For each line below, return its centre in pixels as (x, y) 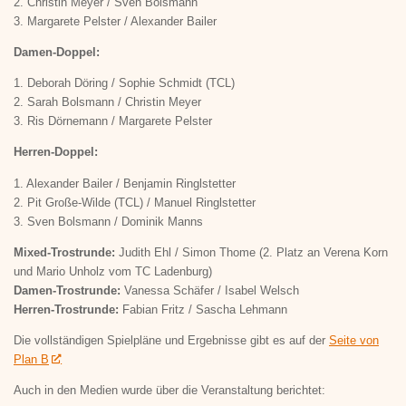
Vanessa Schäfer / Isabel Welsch (212, 290)
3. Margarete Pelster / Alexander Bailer (115, 21)
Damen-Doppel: (57, 52)
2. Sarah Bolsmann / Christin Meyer (107, 102)
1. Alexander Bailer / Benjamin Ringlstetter (125, 183)
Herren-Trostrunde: (68, 309)
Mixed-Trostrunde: (66, 252)
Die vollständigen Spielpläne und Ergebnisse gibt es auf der (171, 340)
